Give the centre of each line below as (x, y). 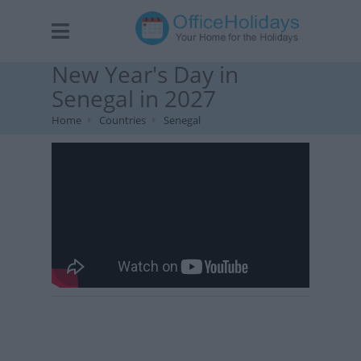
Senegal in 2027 (134, 98)
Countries (122, 120)
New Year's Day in (145, 74)
